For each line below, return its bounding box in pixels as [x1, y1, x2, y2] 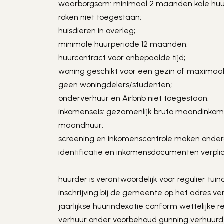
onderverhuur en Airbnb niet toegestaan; [58, 93, 209, 103]
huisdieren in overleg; [58, 26, 136, 35]
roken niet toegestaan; [58, 12, 142, 22]
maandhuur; [58, 120, 104, 130]
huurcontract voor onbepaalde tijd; [58, 53, 186, 62]
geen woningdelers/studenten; [58, 80, 172, 89]
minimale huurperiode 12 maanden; [58, 39, 188, 49]
